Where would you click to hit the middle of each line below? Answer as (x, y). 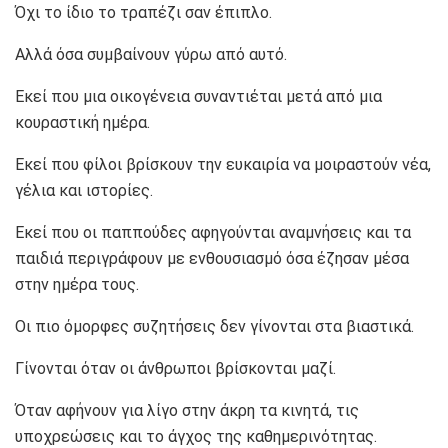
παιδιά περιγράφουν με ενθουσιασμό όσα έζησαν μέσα (212, 259)
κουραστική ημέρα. (82, 123)
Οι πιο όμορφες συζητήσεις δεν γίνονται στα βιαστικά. (214, 327)
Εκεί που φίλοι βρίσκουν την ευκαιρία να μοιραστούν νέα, (223, 165)
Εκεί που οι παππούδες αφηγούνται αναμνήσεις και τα (213, 233)
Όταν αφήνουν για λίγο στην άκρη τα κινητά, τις (187, 411)
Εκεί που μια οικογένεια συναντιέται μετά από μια (198, 97)
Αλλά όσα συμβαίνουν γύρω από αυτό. (151, 55)
